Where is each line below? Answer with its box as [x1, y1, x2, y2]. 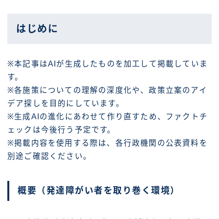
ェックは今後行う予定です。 [7, 126, 116, 134]
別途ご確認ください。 [7, 152, 91, 161]
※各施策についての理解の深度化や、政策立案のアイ [7, 86, 207, 95]
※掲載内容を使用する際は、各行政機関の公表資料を [7, 139, 208, 148]
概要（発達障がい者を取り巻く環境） [18, 185, 180, 196]
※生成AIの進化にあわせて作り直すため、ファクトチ [7, 112, 208, 121]
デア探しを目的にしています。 [7, 99, 124, 108]
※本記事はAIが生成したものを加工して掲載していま [7, 60, 208, 68]
